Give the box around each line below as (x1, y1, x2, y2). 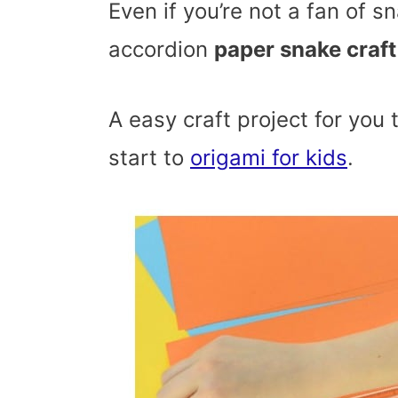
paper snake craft (214, 36, 396, 62)
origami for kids (190, 144, 347, 171)
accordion (108, 36, 214, 62)
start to (108, 144, 190, 171)
